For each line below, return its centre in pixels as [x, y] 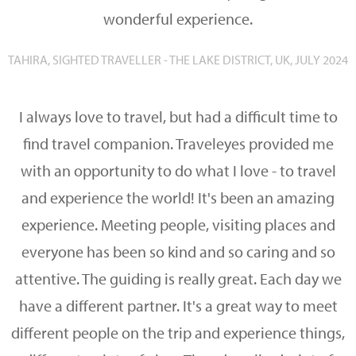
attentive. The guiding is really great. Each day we [178, 279]
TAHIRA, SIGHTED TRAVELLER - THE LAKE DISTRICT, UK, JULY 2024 [178, 60]
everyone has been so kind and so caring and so [178, 252]
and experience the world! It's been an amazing [178, 197]
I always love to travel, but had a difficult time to [178, 116]
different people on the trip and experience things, [178, 333]
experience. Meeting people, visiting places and [178, 224]
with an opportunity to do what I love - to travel [178, 170]
